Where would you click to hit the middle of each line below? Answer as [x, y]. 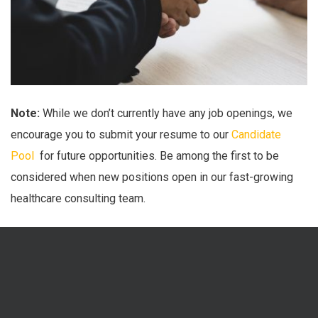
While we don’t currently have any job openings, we [166, 113]
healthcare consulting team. [78, 198]
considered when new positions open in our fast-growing [152, 177]
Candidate [256, 134]
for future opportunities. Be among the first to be [158, 155]
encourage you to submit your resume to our [121, 134]
